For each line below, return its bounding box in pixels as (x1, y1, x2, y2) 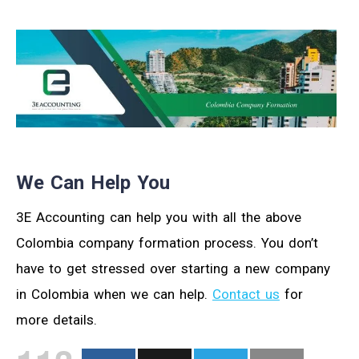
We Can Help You (16, 171, 170, 194)
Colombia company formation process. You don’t (16, 234, 318, 251)
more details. (16, 311, 97, 328)
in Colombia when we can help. (16, 285, 212, 302)
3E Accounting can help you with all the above (16, 208, 301, 225)
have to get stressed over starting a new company (16, 260, 330, 276)
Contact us (212, 285, 280, 302)
